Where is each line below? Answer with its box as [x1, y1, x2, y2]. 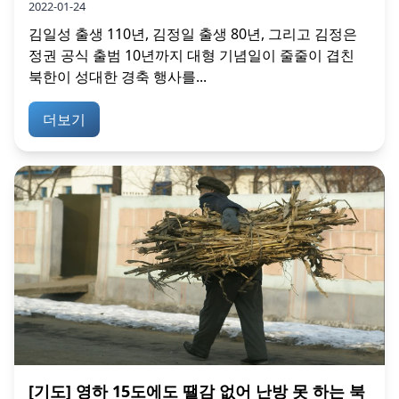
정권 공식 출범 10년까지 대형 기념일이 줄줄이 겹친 [28, 45, 354, 65]
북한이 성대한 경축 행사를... [28, 66, 207, 86]
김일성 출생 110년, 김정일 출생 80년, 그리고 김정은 [28, 23, 357, 44]
